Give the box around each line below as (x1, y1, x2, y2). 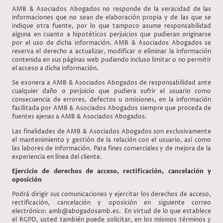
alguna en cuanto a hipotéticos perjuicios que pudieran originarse (12, 30, 211, 39)
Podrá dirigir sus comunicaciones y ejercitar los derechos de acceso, (12, 190, 211, 199)
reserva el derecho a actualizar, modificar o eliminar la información (12, 47, 211, 56)
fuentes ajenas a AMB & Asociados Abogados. (12, 112, 147, 121)
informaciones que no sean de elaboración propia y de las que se (12, 13, 211, 22)
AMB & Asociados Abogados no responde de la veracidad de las (12, 5, 211, 14)
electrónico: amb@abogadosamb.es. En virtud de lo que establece (12, 207, 211, 216)
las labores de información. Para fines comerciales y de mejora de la (12, 144, 211, 153)
